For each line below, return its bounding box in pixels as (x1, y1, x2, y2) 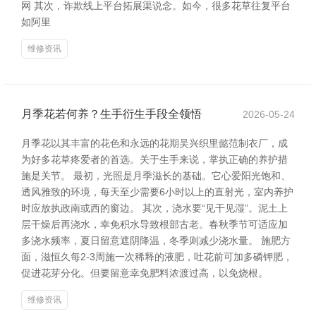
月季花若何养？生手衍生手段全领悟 (21, 108, 202, 120)
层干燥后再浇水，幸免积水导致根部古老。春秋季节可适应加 (21, 219, 288, 230)
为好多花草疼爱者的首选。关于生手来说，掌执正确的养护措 (21, 154, 288, 165)
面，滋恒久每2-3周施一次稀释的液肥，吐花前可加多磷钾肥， (21, 251, 293, 262)
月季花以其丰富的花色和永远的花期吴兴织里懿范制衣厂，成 (21, 138, 288, 149)
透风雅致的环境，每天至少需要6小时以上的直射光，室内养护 (21, 186, 293, 197)
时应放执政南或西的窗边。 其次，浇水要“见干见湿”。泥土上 (21, 202, 288, 214)
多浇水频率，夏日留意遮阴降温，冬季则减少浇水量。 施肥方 (21, 235, 291, 246)
